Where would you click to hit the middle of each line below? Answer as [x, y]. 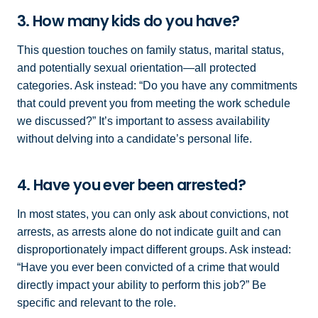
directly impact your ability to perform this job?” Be [142, 285]
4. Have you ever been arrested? [132, 185]
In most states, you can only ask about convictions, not [153, 214]
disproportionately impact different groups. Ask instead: [154, 250]
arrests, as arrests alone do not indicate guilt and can [149, 232]
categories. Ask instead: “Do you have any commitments [157, 86]
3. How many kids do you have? [128, 21]
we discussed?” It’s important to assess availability [143, 121]
